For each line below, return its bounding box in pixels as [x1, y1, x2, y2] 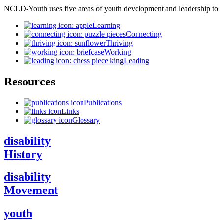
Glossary [72, 115, 100, 124]
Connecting [126, 29, 162, 38]
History [4, 147, 42, 161]
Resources [4, 75, 55, 88]
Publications [84, 98, 122, 107]
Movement [4, 184, 58, 197]
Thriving [106, 38, 133, 47]
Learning [92, 21, 120, 29]
